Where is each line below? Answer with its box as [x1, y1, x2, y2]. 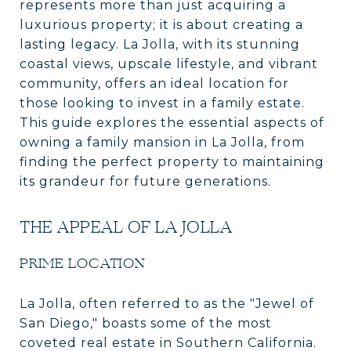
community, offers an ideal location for [20, 76, 289, 91]
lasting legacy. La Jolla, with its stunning [20, 37, 300, 52]
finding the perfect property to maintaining [20, 154, 324, 169]
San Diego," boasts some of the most [20, 315, 272, 331]
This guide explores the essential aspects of [20, 115, 324, 130]
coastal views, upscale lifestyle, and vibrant [20, 56, 318, 71]
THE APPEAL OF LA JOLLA [20, 216, 232, 238]
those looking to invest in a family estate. [20, 96, 305, 110]
